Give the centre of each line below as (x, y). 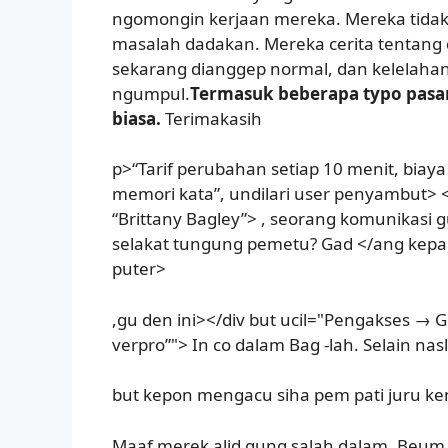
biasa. (136, 118)
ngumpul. (151, 93)
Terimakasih (211, 118)
